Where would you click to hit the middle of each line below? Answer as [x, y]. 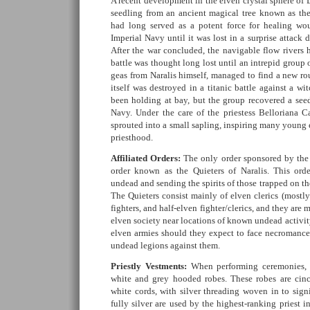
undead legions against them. [165, 245]
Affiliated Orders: [146, 158]
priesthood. [132, 137]
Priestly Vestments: [149, 266]
